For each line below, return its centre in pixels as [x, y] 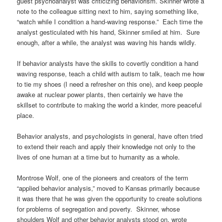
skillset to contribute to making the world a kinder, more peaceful [110, 105]
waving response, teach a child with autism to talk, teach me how [111, 74]
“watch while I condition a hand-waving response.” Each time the [110, 22]
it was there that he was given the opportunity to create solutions [110, 199]
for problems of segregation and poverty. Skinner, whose [99, 209]
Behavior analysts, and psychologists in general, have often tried [110, 136]
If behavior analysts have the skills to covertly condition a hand [108, 63]
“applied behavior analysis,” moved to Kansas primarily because [109, 188]
